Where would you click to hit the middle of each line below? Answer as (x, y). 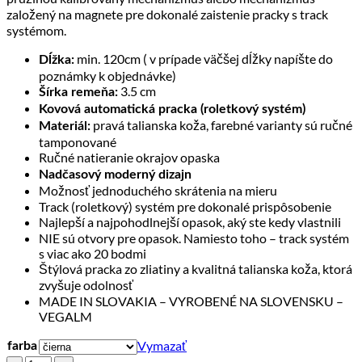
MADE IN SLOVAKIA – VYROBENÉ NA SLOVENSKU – (191, 301)
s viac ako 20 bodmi (93, 253)
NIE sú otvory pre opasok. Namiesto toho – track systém (194, 238)
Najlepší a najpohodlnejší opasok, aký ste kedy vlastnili (190, 221)
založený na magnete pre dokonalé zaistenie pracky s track (167, 14)
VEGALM (65, 316)
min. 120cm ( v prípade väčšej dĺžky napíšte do (204, 58)
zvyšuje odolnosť (86, 284)
